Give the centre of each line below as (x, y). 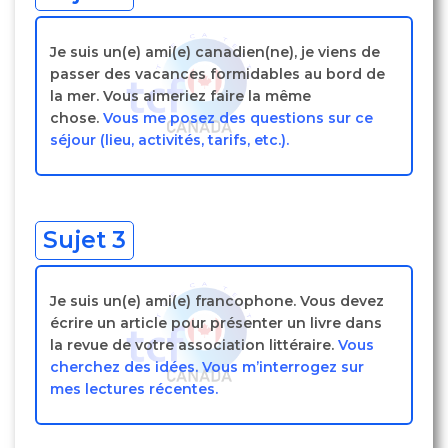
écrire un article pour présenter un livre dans (216, 323)
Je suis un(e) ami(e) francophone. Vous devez (217, 301)
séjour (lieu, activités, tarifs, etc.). (169, 140)
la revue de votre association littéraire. (194, 345)
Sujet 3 (84, 240)
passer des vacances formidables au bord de (217, 74)
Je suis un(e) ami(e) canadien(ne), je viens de (215, 52)
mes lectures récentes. (134, 389)
